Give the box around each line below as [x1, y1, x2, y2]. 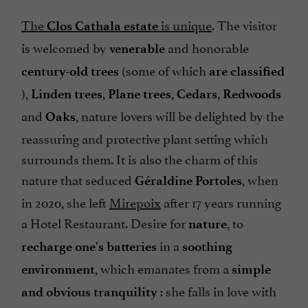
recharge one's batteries [21, 238, 157, 254]
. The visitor [212, 14, 277, 34]
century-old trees [21, 63, 119, 79]
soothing [182, 238, 232, 254]
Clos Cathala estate [47, 17, 158, 34]
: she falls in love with [157, 280, 276, 300]
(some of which [119, 59, 209, 79]
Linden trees [31, 85, 102, 102]
